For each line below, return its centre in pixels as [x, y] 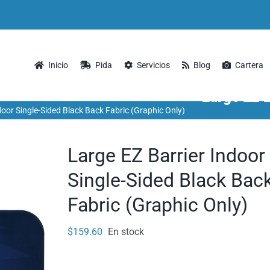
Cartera [249, 65]
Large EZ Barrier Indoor [166, 155]
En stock [126, 232]
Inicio [58, 65]
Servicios [153, 65]
